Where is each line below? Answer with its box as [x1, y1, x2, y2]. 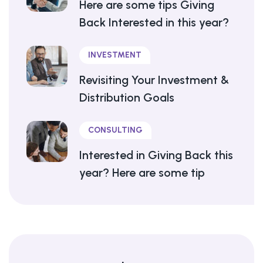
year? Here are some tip [79, 166, 205, 180]
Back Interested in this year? [79, 15, 229, 30]
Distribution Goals [79, 90, 174, 105]
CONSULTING [88, 125, 143, 136]
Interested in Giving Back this [79, 148, 233, 163]
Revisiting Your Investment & [79, 73, 229, 87]
